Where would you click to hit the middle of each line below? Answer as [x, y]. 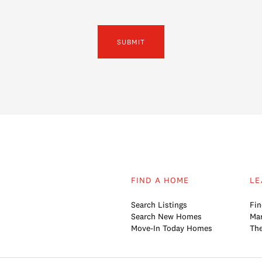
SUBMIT [131, 42]
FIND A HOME [160, 180]
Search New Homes [166, 216]
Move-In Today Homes [172, 228]
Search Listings [159, 204]
